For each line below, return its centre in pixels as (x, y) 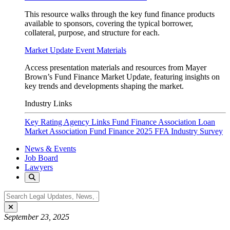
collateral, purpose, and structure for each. (92, 33)
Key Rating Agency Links (68, 122)
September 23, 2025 (37, 217)
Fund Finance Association (155, 122)
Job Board (41, 158)
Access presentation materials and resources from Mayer (116, 68)
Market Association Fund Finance (80, 131)
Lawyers (39, 167)
